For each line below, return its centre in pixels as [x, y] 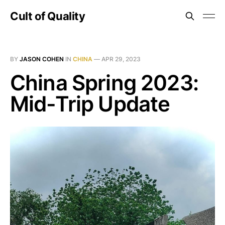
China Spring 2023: [104, 83]
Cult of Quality [48, 16]
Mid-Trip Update [90, 104]
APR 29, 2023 [121, 59]
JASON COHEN [42, 59]
